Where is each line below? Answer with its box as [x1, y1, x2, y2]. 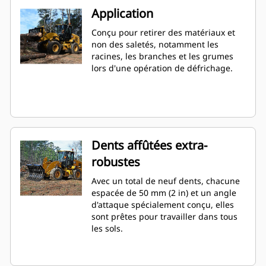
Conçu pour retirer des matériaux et [91, 27, 235, 39]
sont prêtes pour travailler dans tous [91, 211, 237, 223]
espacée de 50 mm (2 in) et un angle [91, 187, 236, 199]
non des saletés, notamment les [91, 39, 218, 50]
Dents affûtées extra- [91, 137, 207, 154]
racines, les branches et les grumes [91, 50, 233, 62]
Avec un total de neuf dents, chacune [91, 175, 240, 187]
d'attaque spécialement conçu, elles [91, 199, 234, 211]
